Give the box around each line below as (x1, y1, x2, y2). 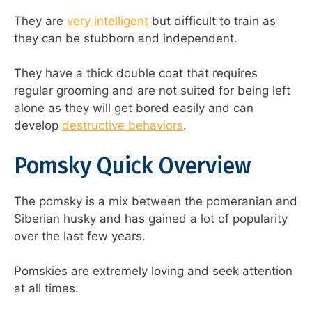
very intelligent (67, 13, 148, 28)
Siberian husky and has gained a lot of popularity (14, 211, 288, 226)
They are (14, 13, 67, 28)
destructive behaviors (62, 118, 183, 133)
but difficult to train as (148, 13, 276, 28)
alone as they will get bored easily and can (14, 101, 253, 116)
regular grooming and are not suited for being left (14, 84, 290, 98)
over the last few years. (14, 228, 146, 243)
